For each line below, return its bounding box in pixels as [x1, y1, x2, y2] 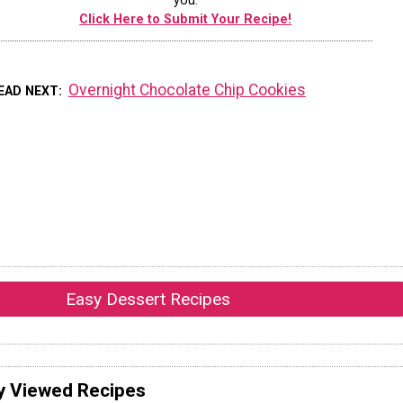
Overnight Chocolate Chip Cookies [68, 81, 307, 100]
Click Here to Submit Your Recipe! [79, 12, 292, 28]
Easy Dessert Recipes [65, 289, 230, 310]
